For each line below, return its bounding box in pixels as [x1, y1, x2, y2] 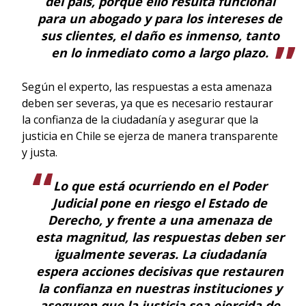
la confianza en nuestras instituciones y [38, 279, 282, 296]
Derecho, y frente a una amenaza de [48, 211, 272, 228]
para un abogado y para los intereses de [38, 10, 282, 27]
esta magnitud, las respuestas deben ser [36, 228, 284, 245]
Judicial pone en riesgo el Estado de [53, 194, 267, 211]
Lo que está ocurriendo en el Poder [53, 177, 267, 194]
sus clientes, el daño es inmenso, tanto [40, 27, 279, 44]
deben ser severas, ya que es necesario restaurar [22, 95, 273, 111]
